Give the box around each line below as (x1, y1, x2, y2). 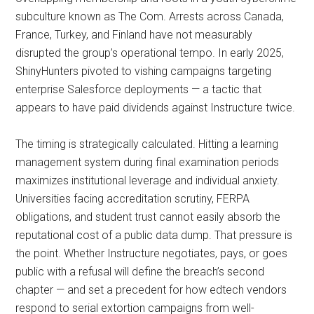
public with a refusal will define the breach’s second (15, 265, 265, 278)
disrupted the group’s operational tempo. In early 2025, (15, 46, 285, 60)
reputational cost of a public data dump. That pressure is (15, 228, 293, 242)
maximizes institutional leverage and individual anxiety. (15, 174, 280, 187)
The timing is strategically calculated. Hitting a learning (15, 137, 279, 151)
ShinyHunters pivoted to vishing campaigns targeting (15, 64, 272, 78)
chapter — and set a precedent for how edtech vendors (15, 283, 287, 296)
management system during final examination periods (15, 156, 280, 169)
